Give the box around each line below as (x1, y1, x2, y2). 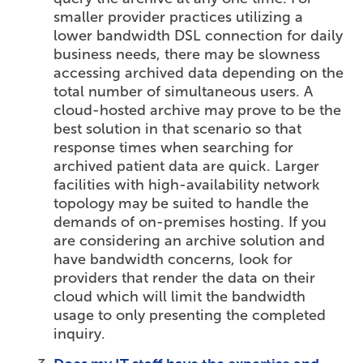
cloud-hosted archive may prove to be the (53, 101, 342, 120)
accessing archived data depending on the (53, 64, 344, 83)
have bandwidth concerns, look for (53, 250, 293, 269)
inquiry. (53, 325, 106, 344)
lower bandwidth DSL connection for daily (53, 27, 344, 45)
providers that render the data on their (53, 269, 316, 288)
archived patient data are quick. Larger (53, 157, 320, 176)
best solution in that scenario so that (53, 120, 302, 139)
